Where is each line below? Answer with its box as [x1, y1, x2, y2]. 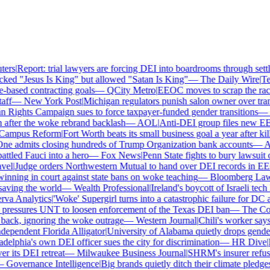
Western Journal [128, 215, 189, 225]
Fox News [93, 150, 133, 160]
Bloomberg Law [202, 172, 265, 182]
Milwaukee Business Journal [69, 248, 178, 258]
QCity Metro [99, 85, 148, 95]
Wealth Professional [66, 183, 142, 193]
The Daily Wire [192, 74, 252, 84]
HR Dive [224, 237, 259, 247]
